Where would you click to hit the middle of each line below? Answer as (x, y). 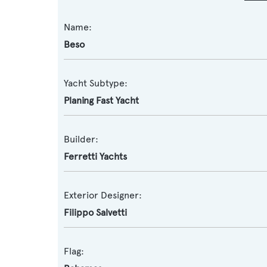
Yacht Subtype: (96, 83)
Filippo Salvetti (95, 212)
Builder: (81, 139)
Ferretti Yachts (95, 156)
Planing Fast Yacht (101, 100)
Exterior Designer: (103, 195)
